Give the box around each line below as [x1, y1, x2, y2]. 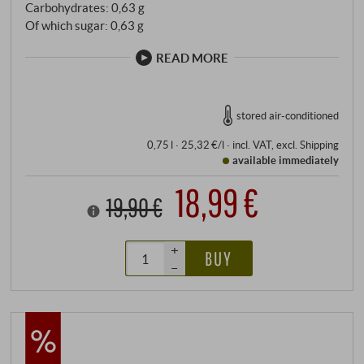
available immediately [232, 154, 339, 167]
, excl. [271, 138, 300, 152]
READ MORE [155, 50, 228, 65]
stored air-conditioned [236, 108, 339, 122]
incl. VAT [232, 138, 271, 152]
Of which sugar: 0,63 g [25, 18, 145, 33]
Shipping [299, 138, 339, 152]
